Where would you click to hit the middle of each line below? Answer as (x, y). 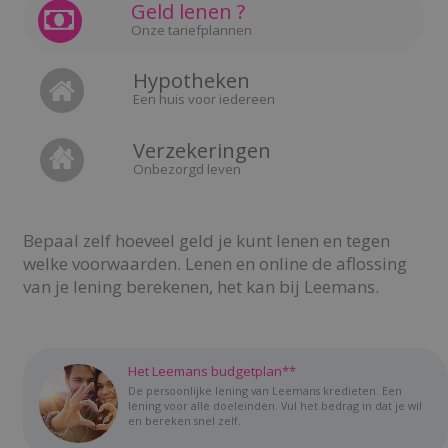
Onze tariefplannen (191, 29)
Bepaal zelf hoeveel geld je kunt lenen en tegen (206, 241)
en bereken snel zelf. (184, 421)
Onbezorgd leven (186, 168)
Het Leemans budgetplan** (211, 371)
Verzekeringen (201, 149)
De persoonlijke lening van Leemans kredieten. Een (264, 391)
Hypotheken (191, 80)
